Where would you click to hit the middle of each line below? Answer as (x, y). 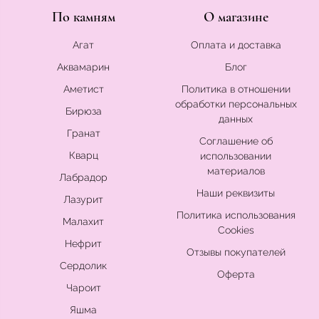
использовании (236, 156)
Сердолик (83, 266)
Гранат (83, 134)
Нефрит (83, 244)
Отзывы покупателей (236, 252)
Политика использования (236, 215)
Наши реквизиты (236, 193)
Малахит (83, 222)
